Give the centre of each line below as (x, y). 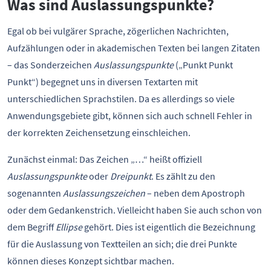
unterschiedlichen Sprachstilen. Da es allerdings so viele (121, 99)
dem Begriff (31, 227)
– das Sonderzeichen (51, 65)
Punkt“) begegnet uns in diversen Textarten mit (103, 82)
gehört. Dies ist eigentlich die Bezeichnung (169, 227)
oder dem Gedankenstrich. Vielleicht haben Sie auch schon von (135, 210)
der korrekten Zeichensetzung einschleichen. (99, 132)
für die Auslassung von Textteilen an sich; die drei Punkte (122, 244)
